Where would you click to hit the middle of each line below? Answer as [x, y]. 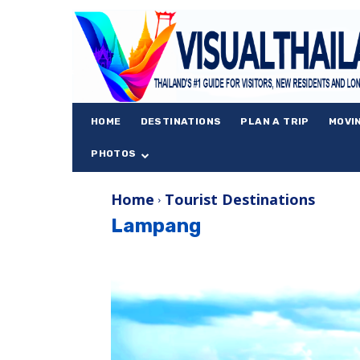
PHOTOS [114, 153]
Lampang [156, 225]
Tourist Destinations [240, 199]
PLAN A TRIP [275, 121]
